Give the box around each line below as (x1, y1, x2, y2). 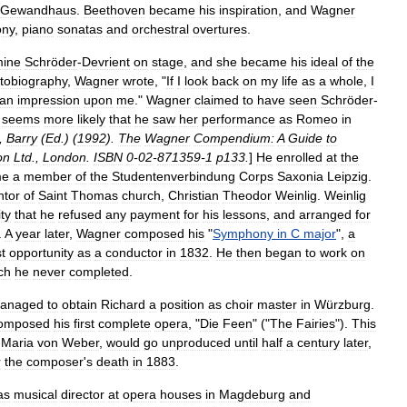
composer (26, 354, 84, 369)
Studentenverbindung (112, 169, 235, 184)
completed (69, 264, 129, 279)
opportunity (9, 245, 74, 260)
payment (130, 207, 180, 222)
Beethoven (84, 3, 145, 17)
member (24, 169, 72, 184)
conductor (105, 245, 163, 260)
